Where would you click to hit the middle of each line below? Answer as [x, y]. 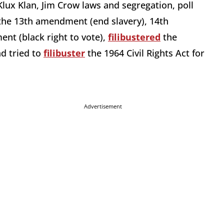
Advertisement [103, 106]
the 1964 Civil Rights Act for [145, 53]
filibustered [134, 37]
